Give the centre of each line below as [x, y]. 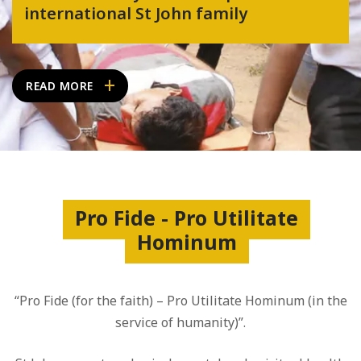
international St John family [136, 13]
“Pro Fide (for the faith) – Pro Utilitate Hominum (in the [180, 300]
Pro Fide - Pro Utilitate [187, 217]
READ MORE [60, 85]
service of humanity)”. [180, 322]
